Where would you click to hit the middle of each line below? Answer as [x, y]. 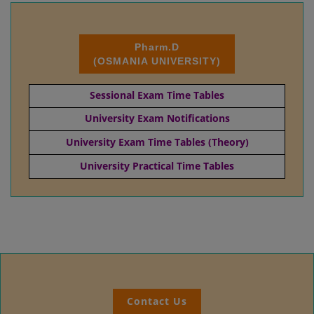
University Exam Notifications [157, 118]
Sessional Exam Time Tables [157, 95]
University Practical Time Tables [157, 166]
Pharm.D [157, 47]
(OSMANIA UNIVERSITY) [157, 61]
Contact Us [157, 301]
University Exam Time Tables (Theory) [157, 142]
